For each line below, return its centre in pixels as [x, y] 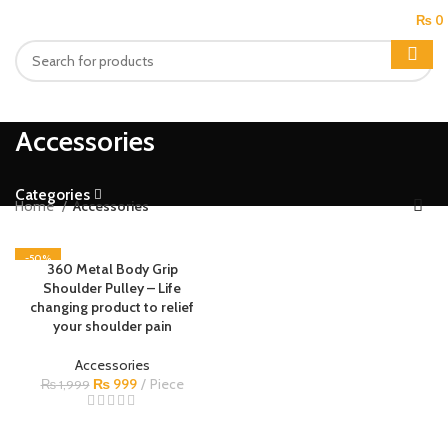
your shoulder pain [112, 325]
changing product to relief [112, 306]
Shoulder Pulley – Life [112, 287]
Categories [52, 194]
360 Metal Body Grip [112, 268]
